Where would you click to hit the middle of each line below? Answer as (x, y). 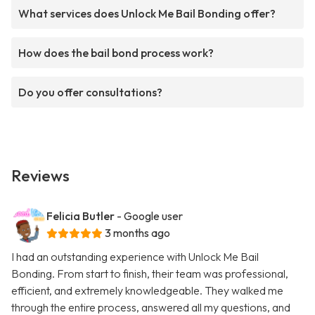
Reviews (40, 176)
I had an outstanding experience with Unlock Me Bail (135, 257)
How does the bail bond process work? (116, 53)
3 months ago (137, 233)
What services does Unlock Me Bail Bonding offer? (147, 14)
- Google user (150, 216)
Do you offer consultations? (90, 92)
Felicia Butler (81, 216)
